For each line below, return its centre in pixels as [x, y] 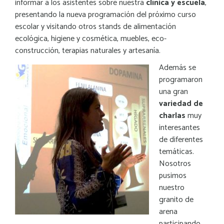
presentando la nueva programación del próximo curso [105, 14]
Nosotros [175, 163]
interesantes [179, 127]
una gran [173, 91]
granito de [176, 199]
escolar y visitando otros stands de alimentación [95, 26]
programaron [181, 79]
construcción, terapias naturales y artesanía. [88, 50]
